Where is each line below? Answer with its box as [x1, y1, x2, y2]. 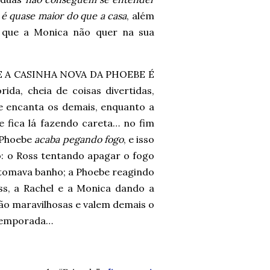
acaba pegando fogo [34, 133, 124, 145]
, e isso [123, 133, 155, 145]
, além [127, 10, 155, 22]
